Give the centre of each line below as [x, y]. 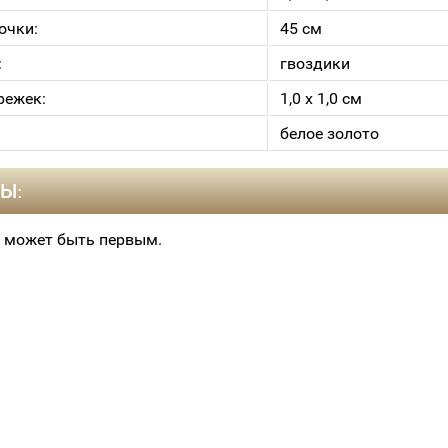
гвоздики [315, 63]
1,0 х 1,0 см [321, 98]
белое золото [329, 133]
